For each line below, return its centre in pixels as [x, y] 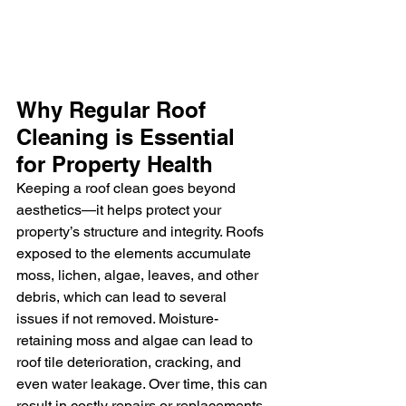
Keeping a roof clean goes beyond [128, 188]
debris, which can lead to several [123, 296]
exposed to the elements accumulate [135, 253]
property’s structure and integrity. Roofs [142, 231]
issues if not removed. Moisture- [117, 318]
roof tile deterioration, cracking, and [130, 362]
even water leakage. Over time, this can [144, 383]
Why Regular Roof [114, 109]
